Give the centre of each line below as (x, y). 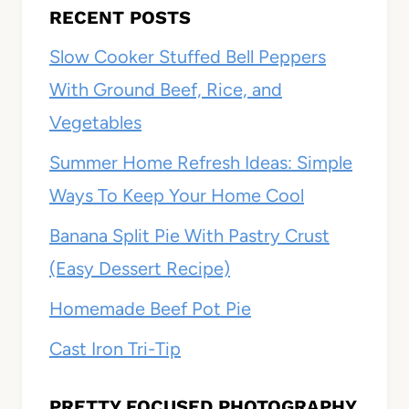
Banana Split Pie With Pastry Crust (189, 236)
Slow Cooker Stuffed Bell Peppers (188, 57)
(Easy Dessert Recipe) (140, 269)
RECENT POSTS (120, 18)
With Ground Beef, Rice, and (166, 90)
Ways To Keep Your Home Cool (177, 196)
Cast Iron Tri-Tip (115, 349)
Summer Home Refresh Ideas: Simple (201, 163)
